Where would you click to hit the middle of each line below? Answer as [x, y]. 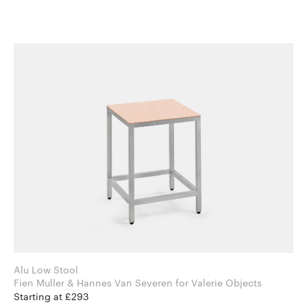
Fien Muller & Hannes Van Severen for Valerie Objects [219, 283]
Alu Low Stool [46, 270]
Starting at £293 [51, 297]
